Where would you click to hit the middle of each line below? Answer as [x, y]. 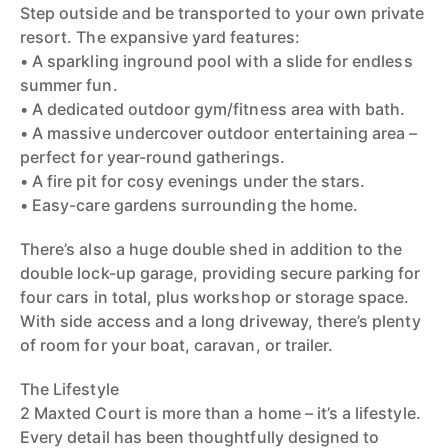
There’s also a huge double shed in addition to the [211, 249]
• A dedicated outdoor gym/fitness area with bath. [213, 109]
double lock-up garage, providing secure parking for [220, 273]
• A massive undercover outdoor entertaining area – [219, 133]
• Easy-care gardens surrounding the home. [189, 205]
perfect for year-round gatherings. [152, 157]
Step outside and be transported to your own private [222, 13]
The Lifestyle [69, 389]
